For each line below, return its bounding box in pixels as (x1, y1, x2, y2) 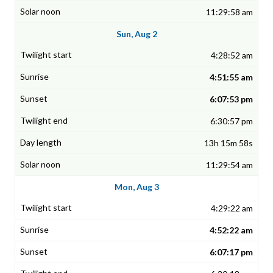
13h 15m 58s (204, 138, 253, 149)
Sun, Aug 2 (116, 29, 157, 40)
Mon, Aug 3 (114, 182, 159, 193)
